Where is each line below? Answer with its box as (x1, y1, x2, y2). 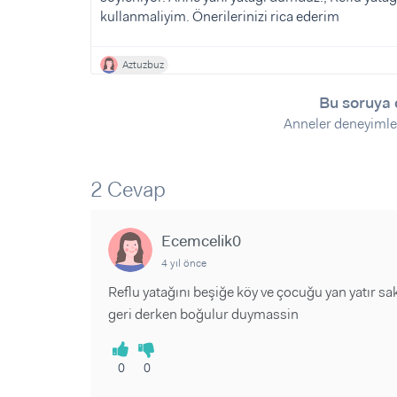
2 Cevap (90, 175, 166, 205)
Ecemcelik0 (161, 230, 241, 253)
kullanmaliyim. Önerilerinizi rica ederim (100, 7, 339, 27)
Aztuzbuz (122, 58, 164, 73)
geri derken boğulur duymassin (108, 305, 299, 324)
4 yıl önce (161, 256, 206, 271)
